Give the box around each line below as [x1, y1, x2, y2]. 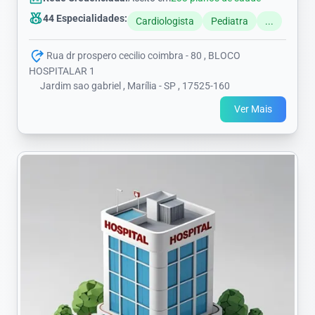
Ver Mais [234, 103, 272, 115]
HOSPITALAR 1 [29, 65, 95, 77]
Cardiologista [136, 15, 194, 27]
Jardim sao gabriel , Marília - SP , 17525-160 [40, 80, 230, 92]
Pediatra [211, 15, 248, 27]
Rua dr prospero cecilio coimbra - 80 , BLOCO [44, 50, 240, 62]
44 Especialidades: [43, 13, 127, 25]
